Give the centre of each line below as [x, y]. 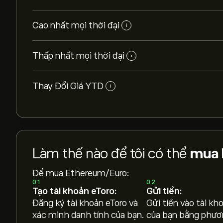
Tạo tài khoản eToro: [74, 191]
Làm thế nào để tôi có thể [111, 154]
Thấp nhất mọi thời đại [78, 56]
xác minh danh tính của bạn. [88, 215]
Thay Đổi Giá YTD [68, 86]
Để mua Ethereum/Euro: [81, 173]
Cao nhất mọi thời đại [76, 25]
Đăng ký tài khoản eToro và [85, 203]
